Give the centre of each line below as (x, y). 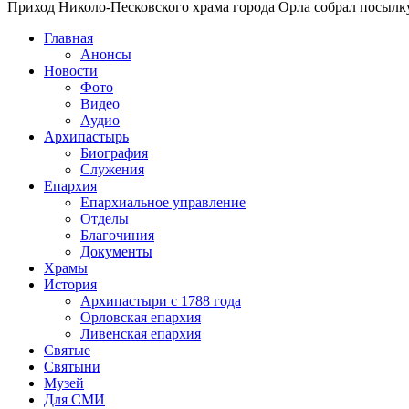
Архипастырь (86, 136)
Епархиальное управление (163, 202)
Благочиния (117, 235)
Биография (114, 152)
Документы (116, 251)
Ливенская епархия (141, 333)
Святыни (72, 366)
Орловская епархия (141, 317)
